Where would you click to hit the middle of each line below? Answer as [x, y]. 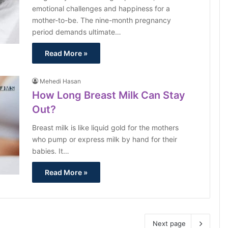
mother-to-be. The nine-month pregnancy [102, 20]
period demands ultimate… [77, 32]
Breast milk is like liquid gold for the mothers [106, 127]
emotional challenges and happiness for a [101, 8]
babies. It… [51, 151]
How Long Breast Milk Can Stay [109, 95]
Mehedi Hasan [61, 81]
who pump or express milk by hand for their [105, 139]
